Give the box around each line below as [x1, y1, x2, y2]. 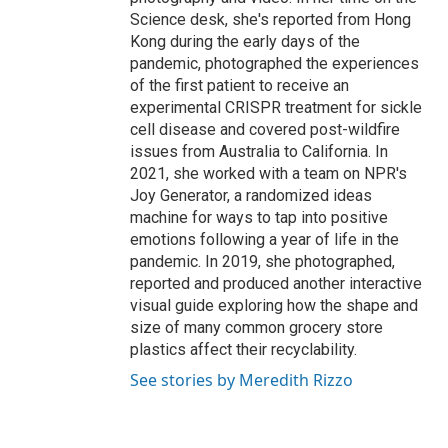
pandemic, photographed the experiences [130, 54, 419, 74]
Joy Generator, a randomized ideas [130, 186, 372, 206]
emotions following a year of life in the [130, 230, 399, 250]
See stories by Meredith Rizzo [130, 369, 353, 392]
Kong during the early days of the [130, 32, 360, 52]
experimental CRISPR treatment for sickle [130, 98, 422, 118]
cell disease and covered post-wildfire [130, 120, 400, 140]
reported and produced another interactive [130, 274, 422, 294]
